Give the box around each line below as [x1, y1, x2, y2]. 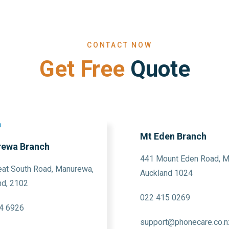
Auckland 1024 [140, 168, 193, 178]
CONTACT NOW [87, 41, 152, 49]
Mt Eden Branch [140, 131, 207, 142]
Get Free [39, 56, 125, 82]
